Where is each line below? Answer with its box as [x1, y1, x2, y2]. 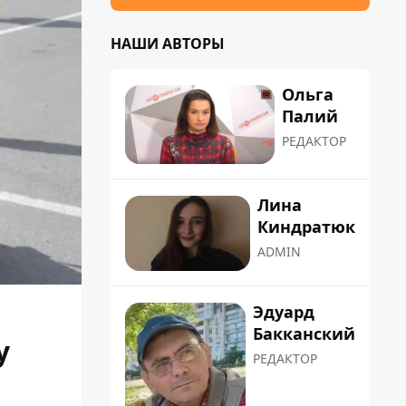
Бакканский [253, 322, 355, 344]
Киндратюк [257, 216, 355, 238]
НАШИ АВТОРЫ [111, 34, 225, 53]
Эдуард [253, 300, 314, 323]
